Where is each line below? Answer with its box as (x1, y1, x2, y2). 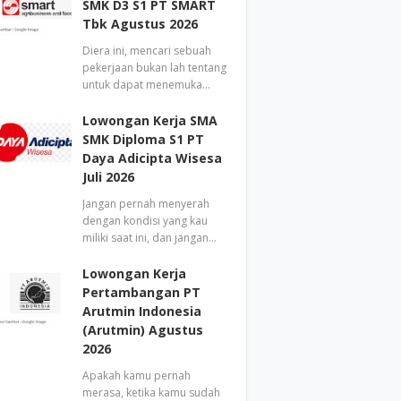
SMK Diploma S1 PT (82, 131, 205, 148)
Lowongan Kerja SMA (82, 112, 218, 129)
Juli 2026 (82, 168, 135, 185)
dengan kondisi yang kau (82, 213, 209, 228)
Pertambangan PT (82, 284, 201, 301)
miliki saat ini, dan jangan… (82, 230, 218, 245)
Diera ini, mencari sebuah (82, 43, 212, 58)
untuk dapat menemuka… (82, 77, 211, 92)
